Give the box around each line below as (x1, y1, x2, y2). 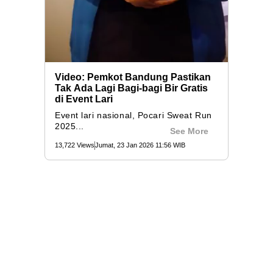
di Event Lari (55, 94, 113, 105)
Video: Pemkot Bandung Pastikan (55, 72, 211, 83)
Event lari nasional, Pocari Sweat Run (55, 110, 212, 121)
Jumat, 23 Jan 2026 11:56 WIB (95, 141, 185, 149)
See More (170, 126, 208, 136)
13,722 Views (55, 141, 94, 149)
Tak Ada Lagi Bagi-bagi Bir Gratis (55, 83, 208, 94)
